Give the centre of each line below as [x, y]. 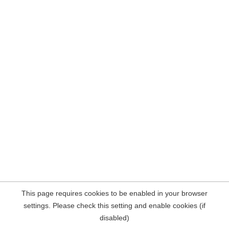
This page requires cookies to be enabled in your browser [114, 193]
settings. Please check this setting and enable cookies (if [114, 205]
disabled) [114, 218]
